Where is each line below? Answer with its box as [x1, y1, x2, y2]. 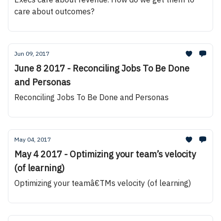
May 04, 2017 [14, 136, 51, 143]
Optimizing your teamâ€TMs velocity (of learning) [14, 178, 191, 188]
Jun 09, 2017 [14, 50, 49, 57]
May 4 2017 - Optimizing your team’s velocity [14, 148, 196, 160]
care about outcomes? [14, 6, 94, 16]
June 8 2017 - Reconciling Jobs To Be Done [14, 63, 189, 74]
